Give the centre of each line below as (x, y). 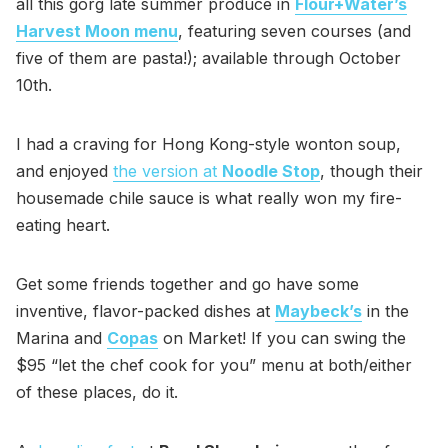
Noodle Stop (271, 171)
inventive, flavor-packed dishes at (145, 311)
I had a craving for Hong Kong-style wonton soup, (208, 144)
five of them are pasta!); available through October (208, 58)
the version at (167, 171)
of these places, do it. (97, 392)
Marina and (61, 338)
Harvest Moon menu (97, 31)
